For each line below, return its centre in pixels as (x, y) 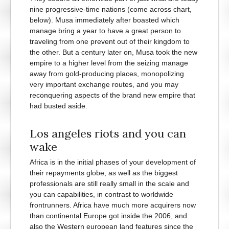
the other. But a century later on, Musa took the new (113, 52)
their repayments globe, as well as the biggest (104, 173)
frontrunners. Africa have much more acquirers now (112, 205)
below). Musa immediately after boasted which (104, 20)
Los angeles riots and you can (108, 134)
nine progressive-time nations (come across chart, (110, 9)
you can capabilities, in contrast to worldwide (101, 194)
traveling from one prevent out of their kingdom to (109, 42)
